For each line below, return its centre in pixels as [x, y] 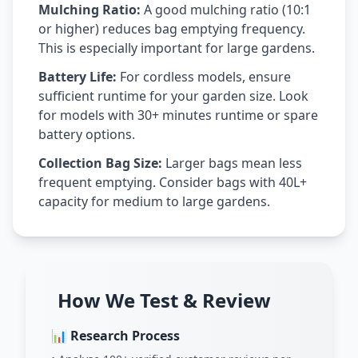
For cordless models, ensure [204, 77]
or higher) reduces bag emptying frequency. [172, 29]
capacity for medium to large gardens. [154, 201]
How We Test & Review [164, 300]
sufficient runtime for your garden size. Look [173, 96]
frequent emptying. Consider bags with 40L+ [173, 182]
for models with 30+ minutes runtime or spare [178, 115]
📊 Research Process [115, 336]
